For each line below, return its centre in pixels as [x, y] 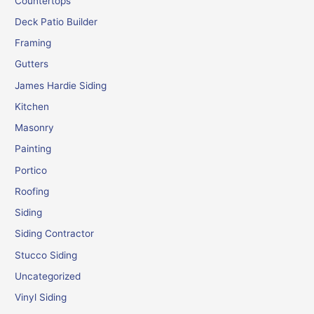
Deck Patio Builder [56, 21]
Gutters [32, 64]
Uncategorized [48, 276]
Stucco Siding [46, 255]
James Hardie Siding [61, 85]
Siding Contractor [55, 234]
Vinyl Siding [41, 298]
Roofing [32, 191]
